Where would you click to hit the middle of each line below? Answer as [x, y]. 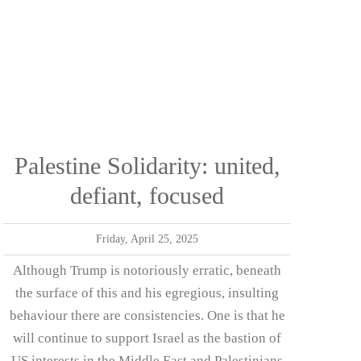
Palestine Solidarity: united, [147, 166]
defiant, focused [147, 195]
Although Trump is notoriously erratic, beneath [147, 270]
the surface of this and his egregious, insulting [147, 293]
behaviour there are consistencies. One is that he [147, 315]
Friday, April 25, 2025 [147, 239]
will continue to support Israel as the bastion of [147, 338]
